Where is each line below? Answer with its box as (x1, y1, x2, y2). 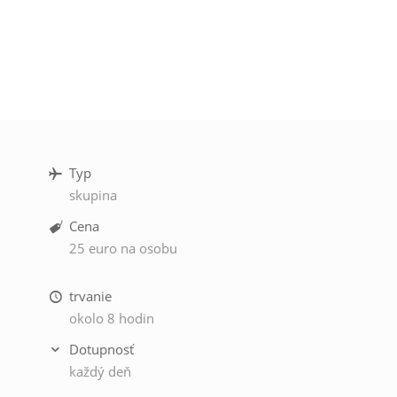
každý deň (68, 362, 131, 381)
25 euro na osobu (68, 238, 177, 257)
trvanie (68, 287, 112, 306)
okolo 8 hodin (68, 309, 154, 328)
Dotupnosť (68, 340, 134, 359)
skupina (68, 185, 117, 204)
